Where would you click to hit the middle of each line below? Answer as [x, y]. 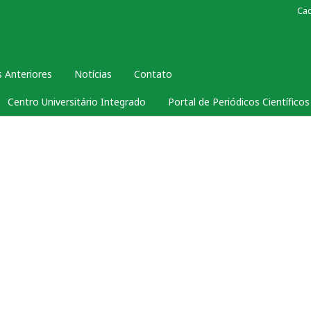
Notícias [93, 74]
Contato [153, 74]
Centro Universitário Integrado [77, 102]
